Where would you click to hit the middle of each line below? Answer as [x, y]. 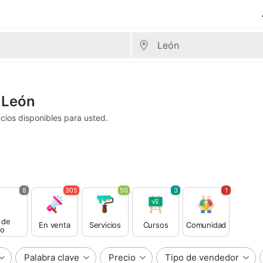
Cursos [156, 225]
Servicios [105, 225]
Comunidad [206, 225]
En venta [55, 225]
